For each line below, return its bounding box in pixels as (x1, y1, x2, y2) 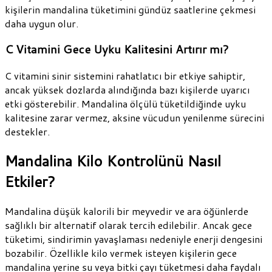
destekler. (5, 124, 50, 139)
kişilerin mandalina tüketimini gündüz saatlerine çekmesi (5, 2, 256, 16)
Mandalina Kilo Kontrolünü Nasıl (5, 150, 221, 171)
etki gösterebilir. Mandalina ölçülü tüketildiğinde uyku (5, 97, 246, 111)
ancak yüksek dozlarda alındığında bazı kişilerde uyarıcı (5, 83, 250, 97)
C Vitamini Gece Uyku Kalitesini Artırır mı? (5, 41, 229, 58)
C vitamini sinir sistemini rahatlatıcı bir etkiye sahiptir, (5, 69, 245, 83)
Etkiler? (5, 171, 55, 192)
